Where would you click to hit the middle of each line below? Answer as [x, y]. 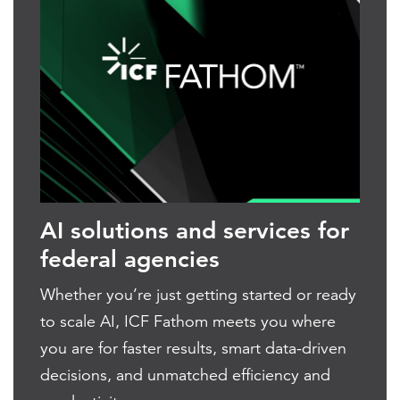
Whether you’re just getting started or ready [198, 295]
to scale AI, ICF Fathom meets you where [188, 322]
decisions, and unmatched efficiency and [185, 375]
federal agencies [130, 260]
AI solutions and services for [195, 231]
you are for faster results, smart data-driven [193, 349]
